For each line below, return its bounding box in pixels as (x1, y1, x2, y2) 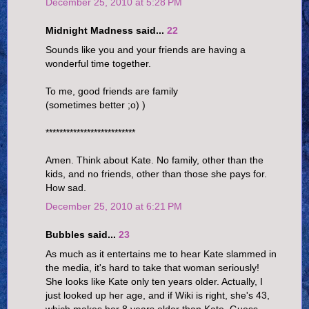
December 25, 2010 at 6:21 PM (46, 200, 182, 212)
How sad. (46, 181, 86, 193)
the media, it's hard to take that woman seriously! (46, 261, 259, 273)
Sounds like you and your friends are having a (46, 43, 246, 55)
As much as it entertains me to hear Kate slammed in (46, 248, 277, 259)
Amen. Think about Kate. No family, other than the (46, 154, 263, 166)
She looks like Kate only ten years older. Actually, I (46, 275, 263, 287)
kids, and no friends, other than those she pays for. (46, 168, 267, 179)
